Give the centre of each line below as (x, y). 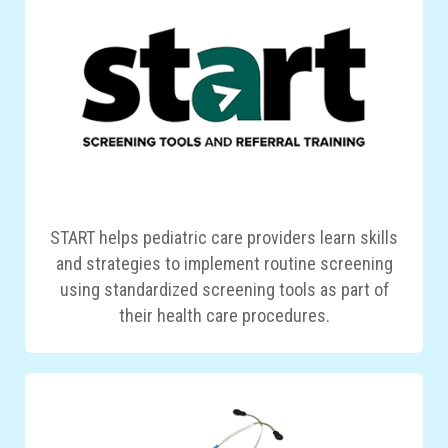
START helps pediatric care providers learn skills (224, 237)
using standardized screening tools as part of (224, 289)
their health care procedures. (224, 315)
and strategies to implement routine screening (224, 263)
